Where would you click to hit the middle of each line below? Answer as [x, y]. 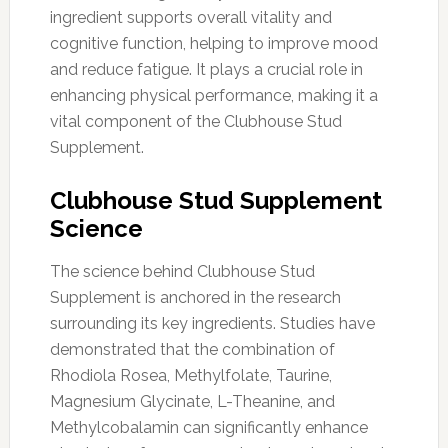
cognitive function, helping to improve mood [213, 43]
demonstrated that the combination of [192, 349]
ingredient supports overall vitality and [190, 17]
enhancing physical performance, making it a [213, 95]
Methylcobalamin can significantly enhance [208, 427]
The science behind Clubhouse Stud [182, 271]
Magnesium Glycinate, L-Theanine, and [192, 401]
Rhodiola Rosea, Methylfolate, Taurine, [190, 375]
